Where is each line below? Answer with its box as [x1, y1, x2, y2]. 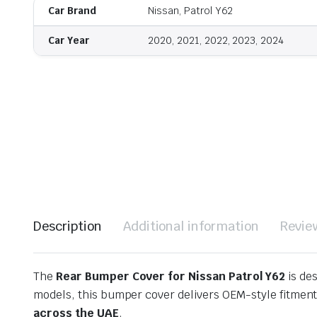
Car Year [48, 34, 89, 47]
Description [33, 218, 102, 235]
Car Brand [48, 4, 96, 18]
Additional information [122, 218, 260, 235]
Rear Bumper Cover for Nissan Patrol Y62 [55, 269, 285, 284]
